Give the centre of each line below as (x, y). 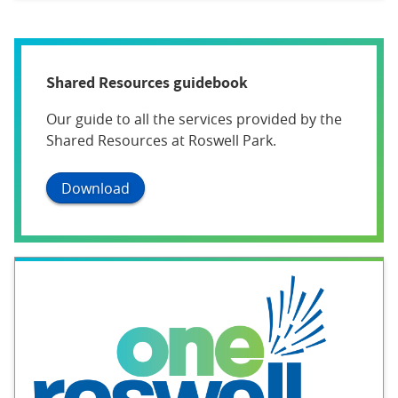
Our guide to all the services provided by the (194, 119)
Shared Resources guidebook (147, 83)
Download (96, 188)
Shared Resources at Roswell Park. (161, 141)
